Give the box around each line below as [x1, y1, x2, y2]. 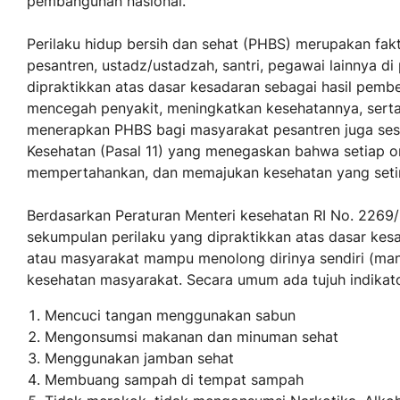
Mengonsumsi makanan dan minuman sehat [45, 328, 338, 346]
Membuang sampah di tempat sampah [45, 371, 304, 389]
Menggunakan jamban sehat [45, 349, 234, 368]
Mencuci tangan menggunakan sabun [45, 306, 296, 325]
